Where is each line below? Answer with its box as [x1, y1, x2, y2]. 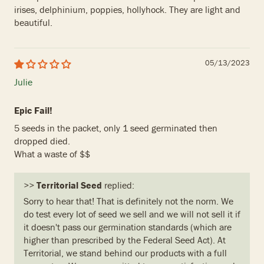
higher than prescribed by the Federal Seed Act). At [24, 234, 226, 246]
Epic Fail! [14, 104, 52, 117]
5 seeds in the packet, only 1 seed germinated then [14, 122, 217, 134]
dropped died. [14, 135, 70, 147]
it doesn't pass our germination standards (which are [24, 221, 232, 233]
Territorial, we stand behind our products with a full [24, 247, 227, 259]
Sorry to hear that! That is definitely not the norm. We [24, 195, 233, 207]
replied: [102, 179, 134, 192]
